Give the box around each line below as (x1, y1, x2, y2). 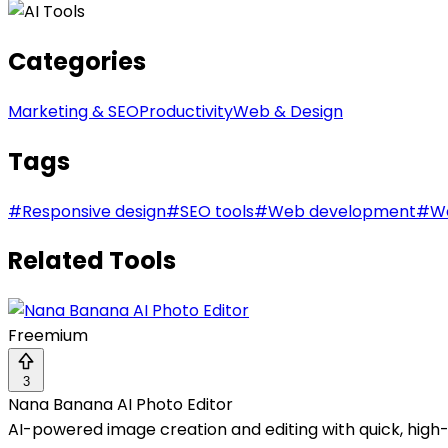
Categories (8, 44, 146, 78)
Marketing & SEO (8, 99, 139, 123)
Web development (268, 199, 416, 223)
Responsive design (22, 199, 166, 223)
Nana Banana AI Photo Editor (8, 393, 233, 417)
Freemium (8, 324, 88, 348)
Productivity (139, 99, 233, 123)
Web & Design (233, 99, 343, 123)
